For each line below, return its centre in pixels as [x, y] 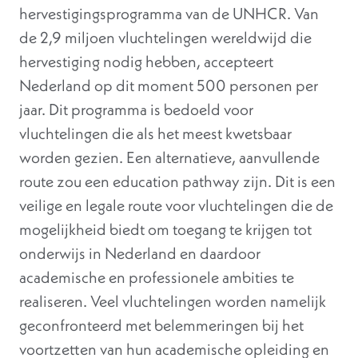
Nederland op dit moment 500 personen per [169, 86]
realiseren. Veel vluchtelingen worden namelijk [173, 301]
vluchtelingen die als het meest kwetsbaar [155, 133]
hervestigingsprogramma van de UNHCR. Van [169, 14]
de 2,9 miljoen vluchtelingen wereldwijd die [165, 38]
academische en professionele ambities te [157, 277]
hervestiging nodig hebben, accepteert [146, 62]
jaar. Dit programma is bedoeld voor [136, 109]
